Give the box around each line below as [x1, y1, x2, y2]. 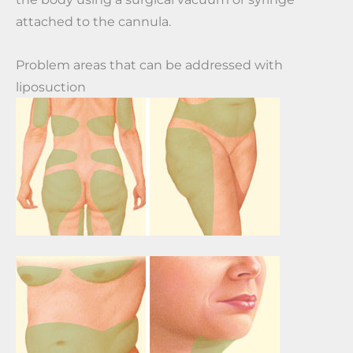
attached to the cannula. [16, 13, 171, 30]
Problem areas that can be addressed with [16, 56, 283, 72]
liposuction [16, 78, 86, 95]
